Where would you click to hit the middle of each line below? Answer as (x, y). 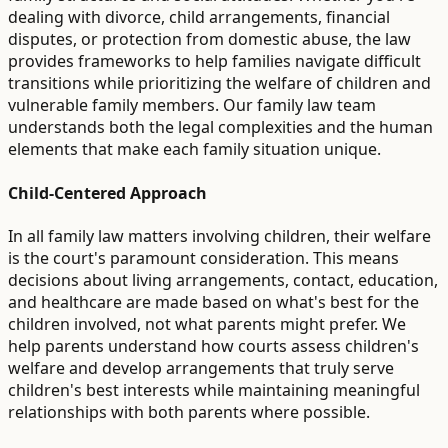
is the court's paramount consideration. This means (203, 257)
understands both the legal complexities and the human (220, 127)
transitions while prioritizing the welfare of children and (219, 83)
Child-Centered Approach (107, 192)
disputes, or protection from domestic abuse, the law (209, 39)
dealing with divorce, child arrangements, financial (199, 17)
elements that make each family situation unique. (194, 149)
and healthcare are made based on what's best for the (213, 301)
